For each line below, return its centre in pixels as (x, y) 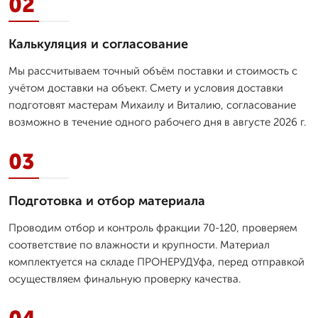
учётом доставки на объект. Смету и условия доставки (146, 88)
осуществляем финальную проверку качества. (125, 279)
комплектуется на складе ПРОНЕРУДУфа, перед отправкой (157, 262)
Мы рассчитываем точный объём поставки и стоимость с (153, 71)
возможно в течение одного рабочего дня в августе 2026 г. (157, 122)
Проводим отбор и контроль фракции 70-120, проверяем (153, 227)
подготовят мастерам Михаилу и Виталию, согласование (152, 105)
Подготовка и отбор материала (107, 201)
